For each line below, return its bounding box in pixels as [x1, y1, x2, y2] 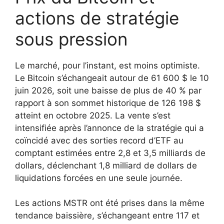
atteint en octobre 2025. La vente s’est [15, 110, 170, 120]
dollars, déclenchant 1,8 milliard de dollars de [15, 160, 197, 170]
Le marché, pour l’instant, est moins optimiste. [15, 60, 200, 70]
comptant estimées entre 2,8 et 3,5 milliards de [15, 147, 205, 158]
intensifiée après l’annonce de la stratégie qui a [15, 122, 204, 133]
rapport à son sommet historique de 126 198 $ [15, 97, 201, 108]
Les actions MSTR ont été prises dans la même [15, 198, 204, 208]
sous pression [15, 28, 127, 49]
